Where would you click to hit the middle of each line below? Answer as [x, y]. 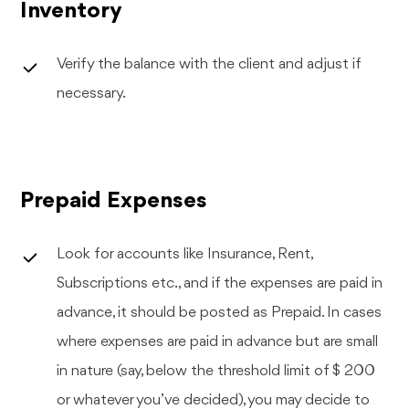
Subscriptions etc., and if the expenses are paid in [220, 283]
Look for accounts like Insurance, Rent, [186, 254]
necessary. [92, 93]
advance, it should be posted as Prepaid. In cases [220, 312]
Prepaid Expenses [114, 200]
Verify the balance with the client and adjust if [210, 64]
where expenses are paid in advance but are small [218, 341]
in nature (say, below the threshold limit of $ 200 [216, 371]
